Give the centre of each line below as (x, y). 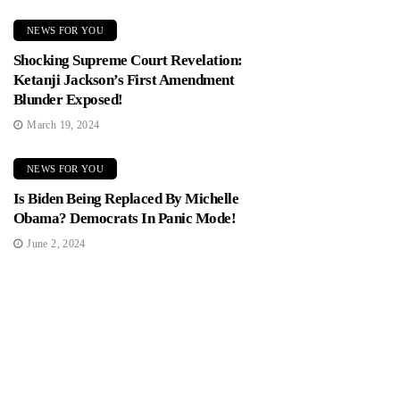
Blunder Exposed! (68, 100)
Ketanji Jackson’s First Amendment (124, 80)
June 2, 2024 (56, 244)
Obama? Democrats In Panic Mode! (125, 219)
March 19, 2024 (63, 125)
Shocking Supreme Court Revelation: (128, 61)
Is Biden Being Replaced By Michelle (126, 199)
